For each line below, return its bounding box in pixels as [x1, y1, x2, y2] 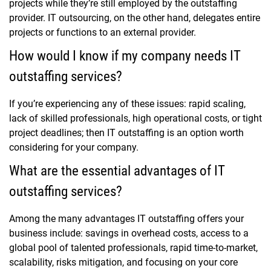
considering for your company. [9, 142, 139, 154]
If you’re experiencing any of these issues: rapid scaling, [9, 98, 246, 110]
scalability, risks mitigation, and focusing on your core [9, 256, 238, 269]
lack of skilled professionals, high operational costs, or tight [9, 113, 262, 125]
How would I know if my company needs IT [9, 48, 241, 65]
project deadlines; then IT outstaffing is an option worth [9, 127, 244, 139]
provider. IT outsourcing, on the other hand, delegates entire [9, 12, 260, 24]
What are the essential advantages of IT [9, 163, 225, 180]
